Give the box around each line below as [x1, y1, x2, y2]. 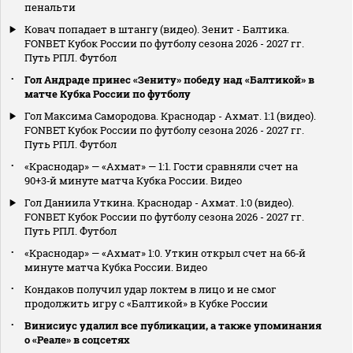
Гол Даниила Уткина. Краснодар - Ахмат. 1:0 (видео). [24, 195, 294, 210]
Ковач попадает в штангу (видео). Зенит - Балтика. [24, 22, 289, 37]
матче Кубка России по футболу [24, 87, 191, 102]
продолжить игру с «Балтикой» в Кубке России [24, 296, 268, 311]
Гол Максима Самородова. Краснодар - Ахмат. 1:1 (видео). [24, 109, 316, 124]
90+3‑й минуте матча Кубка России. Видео [24, 173, 242, 188]
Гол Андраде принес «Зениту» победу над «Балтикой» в [24, 72, 314, 87]
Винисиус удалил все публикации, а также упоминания [24, 318, 321, 333]
